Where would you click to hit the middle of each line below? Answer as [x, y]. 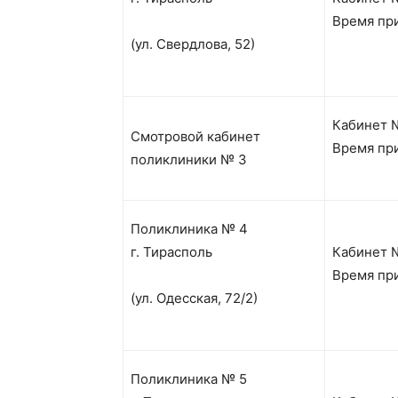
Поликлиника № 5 [189, 379]
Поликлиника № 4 [189, 229]
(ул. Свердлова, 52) [193, 44]
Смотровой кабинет [195, 136]
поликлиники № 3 [189, 159]
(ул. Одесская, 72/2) [194, 298]
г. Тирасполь [171, 252]
